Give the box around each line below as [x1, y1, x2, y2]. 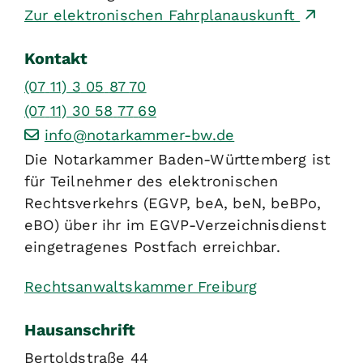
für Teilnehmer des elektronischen [24, 172, 279, 190]
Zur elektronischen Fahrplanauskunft [24, 6, 301, 24]
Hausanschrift [24, 320, 135, 340]
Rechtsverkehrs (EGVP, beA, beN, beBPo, [24, 194, 322, 211]
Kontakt [24, 49, 88, 68]
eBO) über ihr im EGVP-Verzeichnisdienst [24, 216, 327, 233]
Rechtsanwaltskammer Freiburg [24, 277, 258, 295]
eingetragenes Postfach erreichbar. [24, 237, 280, 255]
